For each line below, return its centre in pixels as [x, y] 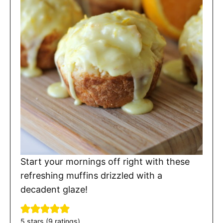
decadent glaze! [54, 190]
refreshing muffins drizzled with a [91, 176]
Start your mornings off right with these [105, 162]
